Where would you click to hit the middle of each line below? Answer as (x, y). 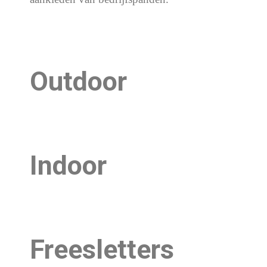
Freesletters (102, 249)
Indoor (68, 165)
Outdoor (78, 81)
